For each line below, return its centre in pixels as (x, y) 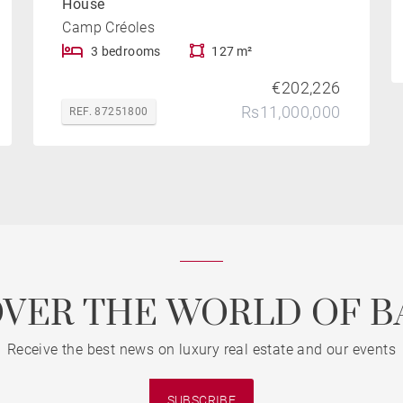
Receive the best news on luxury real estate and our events (201, 349)
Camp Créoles (109, 27)
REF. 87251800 (109, 111)
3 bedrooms (125, 51)
